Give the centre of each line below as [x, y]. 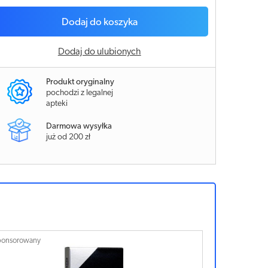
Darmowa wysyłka [79, 126]
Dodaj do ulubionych [99, 52]
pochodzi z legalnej [80, 93]
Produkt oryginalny [80, 82]
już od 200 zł [68, 137]
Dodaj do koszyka [99, 22]
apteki [57, 104]
